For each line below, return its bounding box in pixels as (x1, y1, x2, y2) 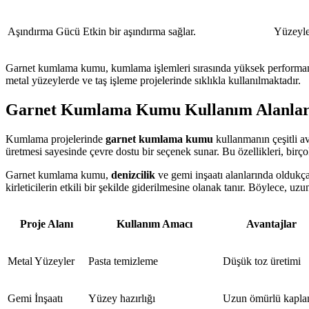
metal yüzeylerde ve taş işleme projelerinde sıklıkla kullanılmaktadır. (6, 74, 301, 87)
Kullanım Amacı (116, 217, 192, 230)
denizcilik (111, 168, 155, 181)
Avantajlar (246, 217, 297, 230)
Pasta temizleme (88, 255, 158, 267)
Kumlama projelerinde (6, 132, 106, 145)
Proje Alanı (20, 217, 73, 230)
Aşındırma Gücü (8, 26, 80, 38)
